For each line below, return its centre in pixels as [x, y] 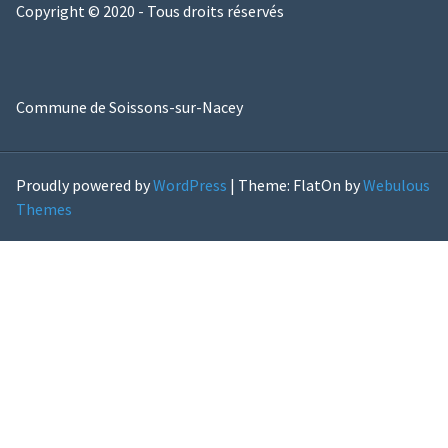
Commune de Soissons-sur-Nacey [129, 107]
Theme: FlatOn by [300, 185]
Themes [43, 209]
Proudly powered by [84, 185]
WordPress [189, 185]
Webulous [396, 185]
